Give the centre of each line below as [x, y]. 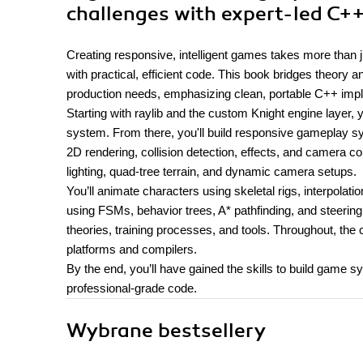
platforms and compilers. [132, 249]
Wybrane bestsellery [166, 331]
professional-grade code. [132, 288]
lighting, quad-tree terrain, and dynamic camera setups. [211, 171]
